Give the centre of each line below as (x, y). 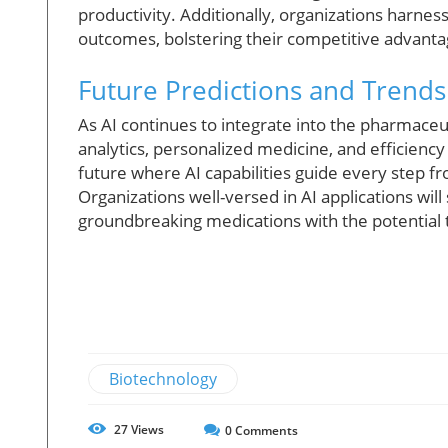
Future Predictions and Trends (262, 89)
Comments (265, 430)
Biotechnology (163, 378)
